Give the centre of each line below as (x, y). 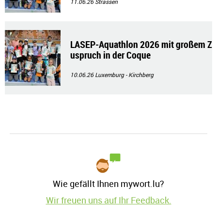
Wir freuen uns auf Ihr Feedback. (108, 200)
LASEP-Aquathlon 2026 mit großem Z (141, 45)
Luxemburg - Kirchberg (124, 75)
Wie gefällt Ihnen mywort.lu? (108, 184)
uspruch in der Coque (110, 55)
